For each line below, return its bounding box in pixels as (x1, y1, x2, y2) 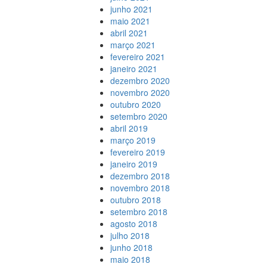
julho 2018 (110, 229, 150, 241)
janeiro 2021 (110, 63, 157, 74)
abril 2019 (110, 122, 148, 134)
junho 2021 (110, 3, 153, 15)
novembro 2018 (110, 182, 170, 194)
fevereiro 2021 (110, 51, 165, 63)
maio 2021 (110, 15, 150, 27)
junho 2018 (110, 241, 153, 253)
